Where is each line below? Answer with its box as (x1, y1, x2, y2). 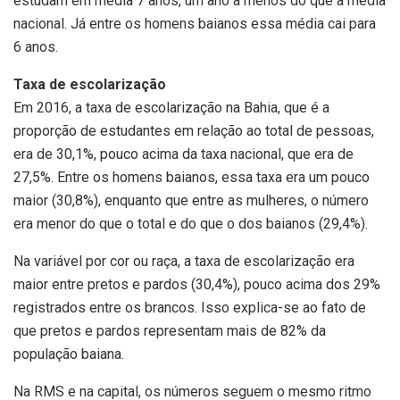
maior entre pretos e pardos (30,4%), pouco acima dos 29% (13, 276, 380, 294)
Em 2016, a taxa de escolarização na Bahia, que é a (13, 99, 329, 117)
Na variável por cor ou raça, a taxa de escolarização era (13, 253, 354, 271)
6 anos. (13, 38, 58, 56)
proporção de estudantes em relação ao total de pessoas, (13, 122, 374, 140)
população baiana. (13, 346, 124, 363)
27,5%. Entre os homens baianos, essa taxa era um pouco (13, 169, 370, 187)
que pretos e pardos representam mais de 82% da (13, 322, 326, 340)
